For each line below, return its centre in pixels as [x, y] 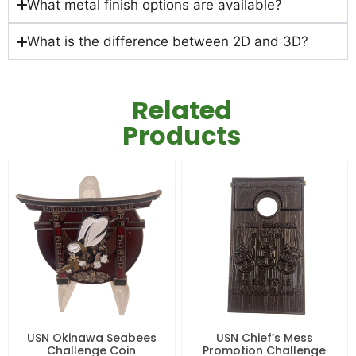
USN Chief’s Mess [264, 338]
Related [182, 110]
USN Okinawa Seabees [91, 338]
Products [182, 135]
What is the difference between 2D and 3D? [168, 42]
